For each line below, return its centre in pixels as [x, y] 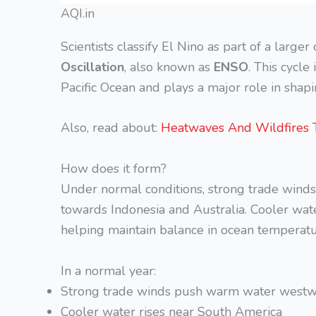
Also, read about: [111, 128]
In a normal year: [108, 271]
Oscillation [92, 67]
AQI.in [78, 13]
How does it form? [114, 169]
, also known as [169, 67]
